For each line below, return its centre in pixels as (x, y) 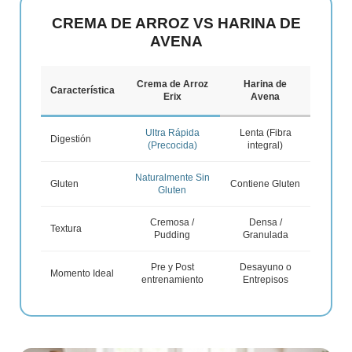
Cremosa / (172, 222)
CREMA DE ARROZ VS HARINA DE (176, 23)
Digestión (71, 139)
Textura (66, 228)
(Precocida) (172, 145)
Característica (83, 90)
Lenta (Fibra (265, 132)
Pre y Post (172, 267)
